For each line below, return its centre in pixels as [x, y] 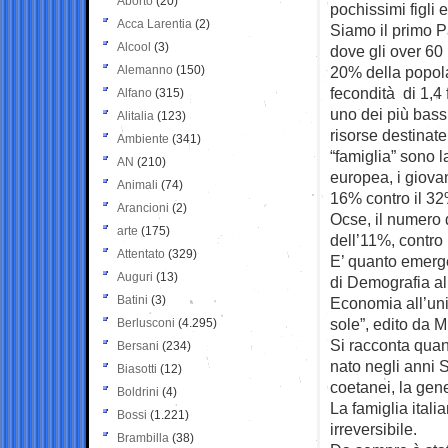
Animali [137, 184]
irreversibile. [373, 428]
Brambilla [143, 437]
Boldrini [138, 391]
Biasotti [137, 368]
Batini [132, 299]
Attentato [141, 253]
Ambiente [143, 138]
